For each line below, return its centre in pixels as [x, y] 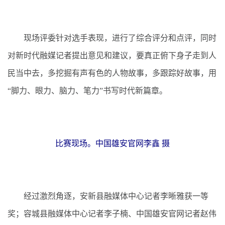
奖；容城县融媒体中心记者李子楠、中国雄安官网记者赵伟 [112, 213]
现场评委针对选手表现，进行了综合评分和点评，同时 [112, 38]
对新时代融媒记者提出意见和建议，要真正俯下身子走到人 [112, 55]
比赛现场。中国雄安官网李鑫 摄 [113, 143]
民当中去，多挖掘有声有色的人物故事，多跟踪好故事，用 [112, 73]
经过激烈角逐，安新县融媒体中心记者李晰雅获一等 [108, 196]
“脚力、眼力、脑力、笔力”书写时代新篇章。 [87, 90]
